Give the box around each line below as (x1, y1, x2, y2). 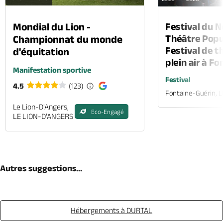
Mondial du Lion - (13, 21, 91, 32)
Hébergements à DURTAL (71, 206, 152, 215)
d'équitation (13, 46, 69, 57)
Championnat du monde (13, 33, 122, 45)
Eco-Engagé (91, 108, 123, 115)
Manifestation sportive (13, 66, 91, 74)
